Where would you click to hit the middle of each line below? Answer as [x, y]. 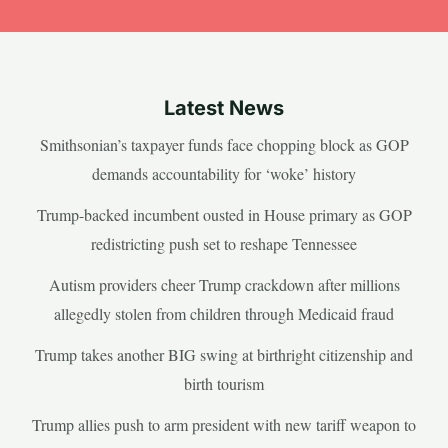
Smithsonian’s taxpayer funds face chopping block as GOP [224, 144]
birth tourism [224, 383]
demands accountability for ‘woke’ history [224, 173]
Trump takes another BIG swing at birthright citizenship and [224, 354]
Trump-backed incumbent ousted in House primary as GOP [224, 214]
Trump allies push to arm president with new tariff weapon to [224, 424]
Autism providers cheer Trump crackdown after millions [224, 284]
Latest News [224, 107]
